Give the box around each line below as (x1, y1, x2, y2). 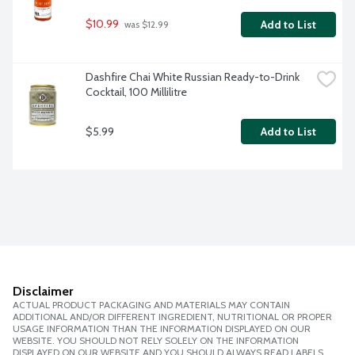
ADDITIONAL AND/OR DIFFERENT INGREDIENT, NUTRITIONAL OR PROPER (13, 311, 332, 323)
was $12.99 (122, 19, 169, 31)
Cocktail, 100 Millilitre (86, 85, 187, 100)
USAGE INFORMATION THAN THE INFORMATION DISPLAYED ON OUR (13, 323, 311, 335)
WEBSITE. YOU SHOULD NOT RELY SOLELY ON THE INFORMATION (13, 334, 299, 347)
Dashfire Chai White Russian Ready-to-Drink (86, 70, 300, 85)
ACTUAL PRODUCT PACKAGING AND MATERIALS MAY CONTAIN (13, 299, 290, 311)
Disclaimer (13, 284, 73, 300)
